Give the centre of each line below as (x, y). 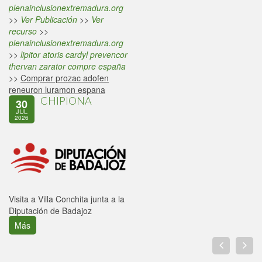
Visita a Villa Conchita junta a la (67, 199)
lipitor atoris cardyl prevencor (74, 54)
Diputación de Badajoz (50, 210)
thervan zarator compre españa (67, 66)
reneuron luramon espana (57, 89)
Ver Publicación (49, 19)
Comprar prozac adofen (65, 78)
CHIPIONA (66, 101)
